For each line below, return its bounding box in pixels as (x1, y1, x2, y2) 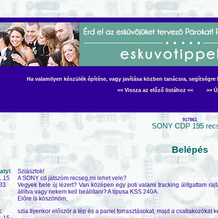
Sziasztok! (18, 167, 44, 175)
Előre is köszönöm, (18, 195, 68, 202)
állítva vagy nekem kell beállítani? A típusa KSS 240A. (18, 188, 159, 195)
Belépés (171, 145, 208, 155)
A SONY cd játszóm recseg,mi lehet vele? (18, 174, 127, 182)
